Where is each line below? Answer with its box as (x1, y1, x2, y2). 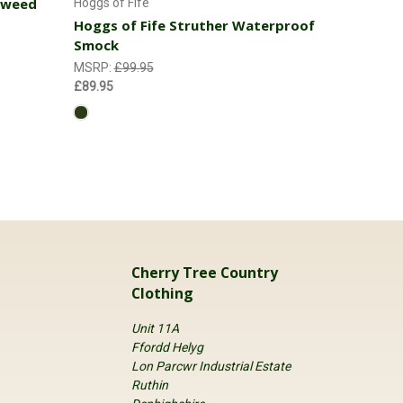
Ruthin (130, 377, 168, 392)
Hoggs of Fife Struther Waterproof (73, 16, 315, 34)
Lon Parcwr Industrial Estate (130, 358, 291, 373)
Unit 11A (130, 320, 179, 336)
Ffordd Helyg (130, 339, 203, 354)
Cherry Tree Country (130, 263, 278, 283)
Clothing (130, 283, 193, 304)
